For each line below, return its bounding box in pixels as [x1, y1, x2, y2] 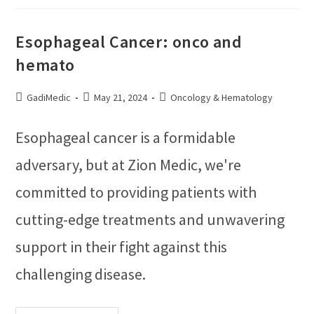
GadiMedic [27, 91, 71, 104]
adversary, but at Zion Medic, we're [15, 155, 242, 175]
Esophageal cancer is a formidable [15, 128, 236, 147]
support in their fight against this [15, 237, 228, 257]
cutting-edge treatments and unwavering [15, 210, 285, 229]
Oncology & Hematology [170, 91, 273, 104]
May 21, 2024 [94, 91, 148, 104]
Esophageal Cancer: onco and [15, 31, 243, 53]
